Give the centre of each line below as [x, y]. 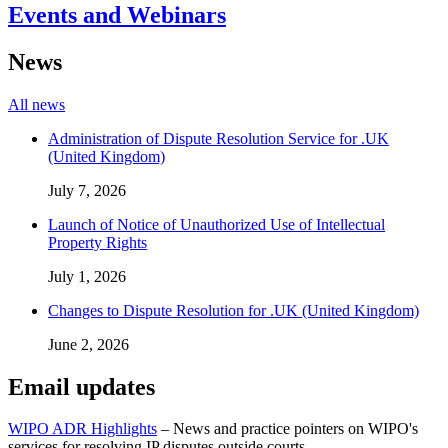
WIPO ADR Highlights [82, 429]
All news [36, 104]
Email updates [81, 386]
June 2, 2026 [88, 344]
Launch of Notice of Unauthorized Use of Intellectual [216, 224]
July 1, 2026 [87, 276]
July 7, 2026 [87, 190]
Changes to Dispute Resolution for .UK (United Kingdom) [233, 310]
